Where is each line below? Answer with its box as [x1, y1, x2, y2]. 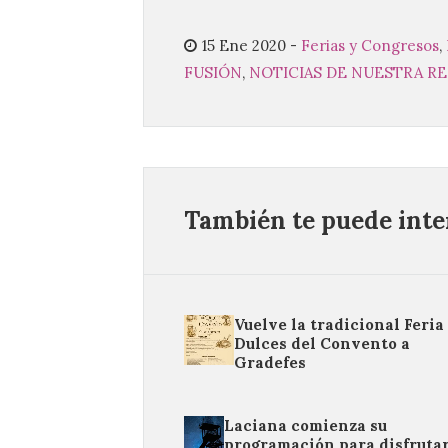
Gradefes [234, 353, 307, 372]
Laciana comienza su [224, 416, 388, 435]
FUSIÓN [184, 63, 242, 82]
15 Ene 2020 [202, 36, 286, 55]
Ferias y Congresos [301, 36, 439, 55]
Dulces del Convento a [234, 334, 411, 353]
